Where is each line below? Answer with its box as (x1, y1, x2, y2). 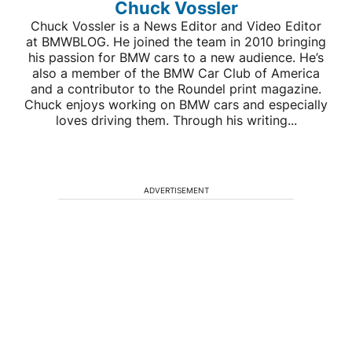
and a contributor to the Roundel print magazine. (31, 81, 321, 97)
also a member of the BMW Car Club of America (32, 65, 320, 82)
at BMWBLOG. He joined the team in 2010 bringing (26, 34, 326, 50)
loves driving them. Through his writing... (55, 112, 297, 129)
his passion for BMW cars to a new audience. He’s (28, 49, 324, 66)
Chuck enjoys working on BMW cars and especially (24, 97, 328, 113)
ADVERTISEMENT (143, 185, 209, 196)
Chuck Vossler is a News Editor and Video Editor (31, 18, 321, 35)
